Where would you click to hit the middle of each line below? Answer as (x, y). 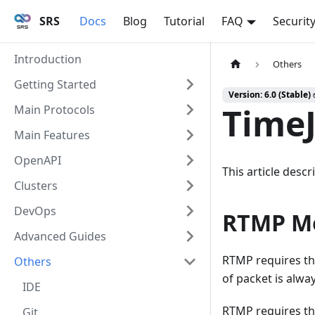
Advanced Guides (60, 236)
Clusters (36, 186)
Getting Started (55, 84)
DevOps (35, 211)
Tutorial (184, 21)
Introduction (48, 59)
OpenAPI (38, 160)
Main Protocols (54, 110)
